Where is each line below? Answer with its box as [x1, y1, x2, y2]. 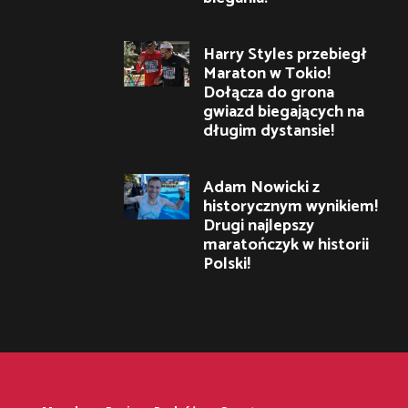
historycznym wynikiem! [203, 192, 378, 220]
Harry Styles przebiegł [203, 40, 367, 68]
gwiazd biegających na [203, 97, 364, 126]
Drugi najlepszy [203, 211, 314, 240]
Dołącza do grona [203, 78, 334, 107]
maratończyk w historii [203, 230, 369, 259]
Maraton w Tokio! [203, 59, 331, 87]
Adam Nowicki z [203, 173, 320, 201]
